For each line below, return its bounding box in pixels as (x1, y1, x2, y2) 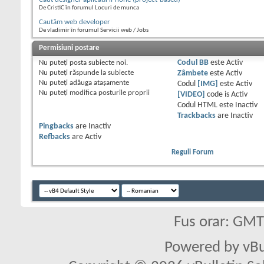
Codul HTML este (177, 101, 235, 110)
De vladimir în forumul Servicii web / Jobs (39, 27, 148, 34)
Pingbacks (39, 123, 74, 131)
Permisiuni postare (39, 44, 100, 52)
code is (204, 91, 231, 99)
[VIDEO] (177, 91, 205, 99)
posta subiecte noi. (68, 59, 128, 67)
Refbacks (39, 133, 70, 141)
